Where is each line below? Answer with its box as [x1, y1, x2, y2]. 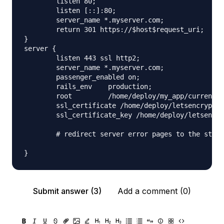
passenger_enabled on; [24, 73, 140, 81]
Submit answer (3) [33, 186, 101, 196]
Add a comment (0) [117, 186, 191, 196]
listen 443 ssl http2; [24, 54, 140, 62]
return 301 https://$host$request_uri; [24, 25, 204, 33]
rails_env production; [24, 82, 152, 90]
